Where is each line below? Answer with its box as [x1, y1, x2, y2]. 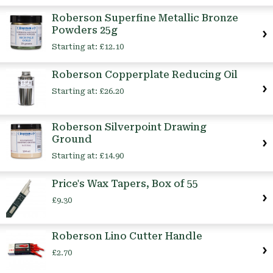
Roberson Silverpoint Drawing [52, 121, 207, 133]
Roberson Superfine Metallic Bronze [52, 12, 238, 24]
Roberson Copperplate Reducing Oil [52, 69, 238, 81]
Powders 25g [52, 24, 118, 37]
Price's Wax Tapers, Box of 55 [52, 178, 198, 190]
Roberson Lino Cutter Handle [52, 230, 202, 243]
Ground [52, 133, 92, 146]
